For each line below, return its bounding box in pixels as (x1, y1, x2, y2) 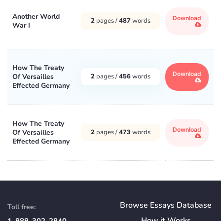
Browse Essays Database (120, 199, 212, 211)
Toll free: (7, 202, 36, 212)
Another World (12, 11, 60, 21)
